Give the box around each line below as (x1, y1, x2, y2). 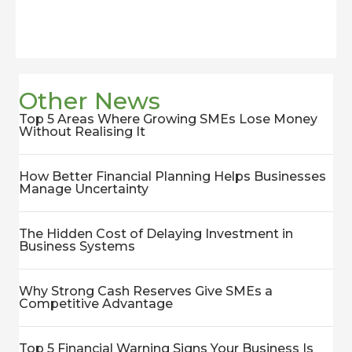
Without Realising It (19, 124, 145, 139)
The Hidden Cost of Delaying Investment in (19, 226, 293, 241)
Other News (19, 86, 160, 115)
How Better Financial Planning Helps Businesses (19, 169, 326, 184)
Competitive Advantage (19, 296, 173, 311)
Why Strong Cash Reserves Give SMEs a (19, 284, 273, 299)
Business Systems (19, 239, 135, 254)
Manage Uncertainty (19, 181, 148, 196)
